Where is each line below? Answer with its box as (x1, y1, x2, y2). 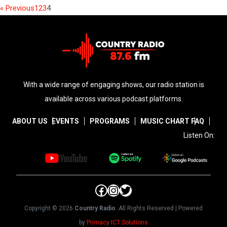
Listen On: (183, 131, 215, 139)
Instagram (107, 182, 163, 197)
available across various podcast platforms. (44, 94, 183, 103)
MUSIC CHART (140, 117, 190, 125)
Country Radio (74, 204, 116, 212)
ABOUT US (12, 117, 48, 125)
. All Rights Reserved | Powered (116, 204, 203, 212)
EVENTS (51, 117, 79, 125)
